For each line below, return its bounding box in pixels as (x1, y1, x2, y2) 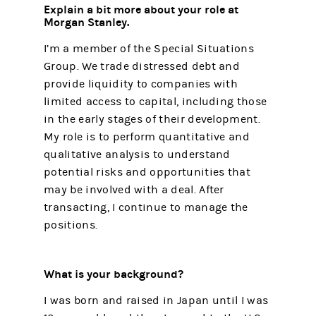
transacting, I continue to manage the (44, 200, 248, 214)
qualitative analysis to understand (44, 147, 231, 161)
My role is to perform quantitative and (44, 130, 250, 143)
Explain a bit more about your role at (44, 2, 239, 16)
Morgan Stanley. (44, 15, 130, 29)
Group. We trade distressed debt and (44, 59, 241, 73)
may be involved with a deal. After (44, 183, 224, 196)
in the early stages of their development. (44, 112, 260, 126)
